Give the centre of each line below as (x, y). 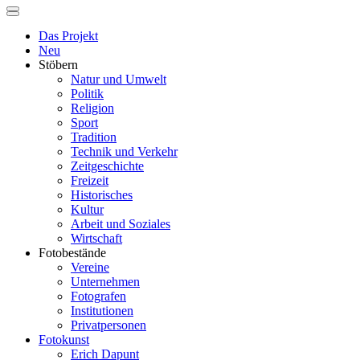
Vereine (90, 267)
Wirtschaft (96, 238)
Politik (87, 94)
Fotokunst (64, 340)
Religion (92, 108)
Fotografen (98, 296)
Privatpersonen (108, 325)
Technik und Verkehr (124, 151)
